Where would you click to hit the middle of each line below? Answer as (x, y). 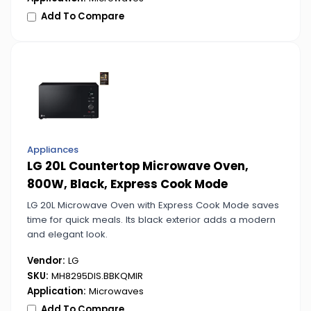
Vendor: (46, 261)
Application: (56, 291)
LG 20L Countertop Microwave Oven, (137, 166)
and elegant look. (67, 235)
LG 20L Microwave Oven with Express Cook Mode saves (153, 205)
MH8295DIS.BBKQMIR (95, 276)
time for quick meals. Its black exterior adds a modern (151, 220)
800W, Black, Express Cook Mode (127, 184)
